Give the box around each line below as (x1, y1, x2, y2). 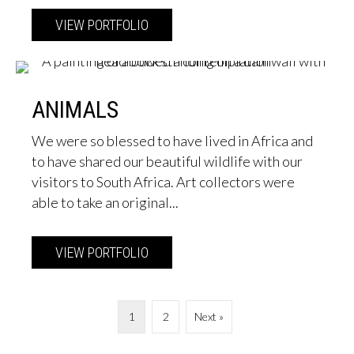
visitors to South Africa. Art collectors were (32, 173, 295, 191)
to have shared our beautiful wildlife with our (32, 153, 303, 171)
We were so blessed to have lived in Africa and (32, 132, 313, 150)
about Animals (149, 244, 224, 262)
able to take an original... (32, 194, 179, 212)
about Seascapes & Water (149, 17, 291, 34)
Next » (194, 310, 224, 324)
